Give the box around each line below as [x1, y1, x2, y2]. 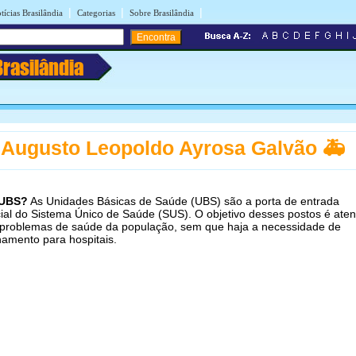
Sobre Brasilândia [130, 8, 194, 17]
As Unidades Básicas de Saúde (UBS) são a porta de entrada [28, 194, 339, 207]
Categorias [77, 8, 115, 17]
